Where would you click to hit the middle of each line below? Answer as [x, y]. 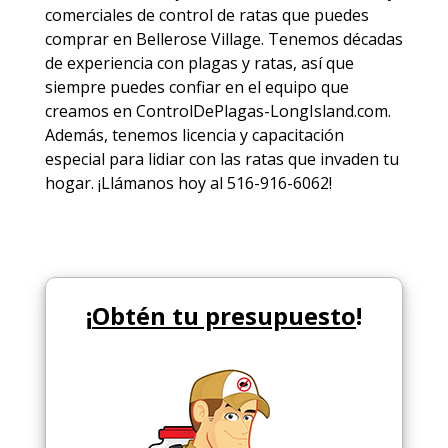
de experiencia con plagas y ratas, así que [199, 62]
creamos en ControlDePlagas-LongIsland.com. [217, 110]
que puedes [323, 14]
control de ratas [218, 14]
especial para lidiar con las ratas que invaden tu [221, 158]
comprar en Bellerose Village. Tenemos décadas [223, 38]
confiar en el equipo [242, 86]
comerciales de [101, 14]
